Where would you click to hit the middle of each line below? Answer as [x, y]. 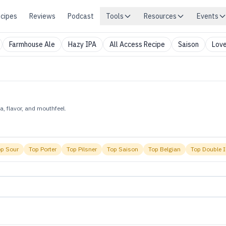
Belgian [171, 149]
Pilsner [88, 149]
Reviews [42, 16]
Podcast [81, 16]
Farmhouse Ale [32, 44]
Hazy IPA [82, 44]
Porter [49, 149]
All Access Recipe [137, 44]
